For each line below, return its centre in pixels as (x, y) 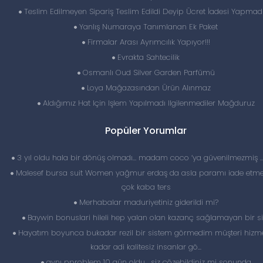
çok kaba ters (146, 187)
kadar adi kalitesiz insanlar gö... (146, 247)
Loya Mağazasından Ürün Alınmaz (147, 88)
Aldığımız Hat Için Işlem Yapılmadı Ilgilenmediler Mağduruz (147, 103)
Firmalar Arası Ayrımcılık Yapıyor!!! (147, 42)
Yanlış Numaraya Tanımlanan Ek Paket (147, 27)
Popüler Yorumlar (146, 131)
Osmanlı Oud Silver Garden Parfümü (147, 73)
